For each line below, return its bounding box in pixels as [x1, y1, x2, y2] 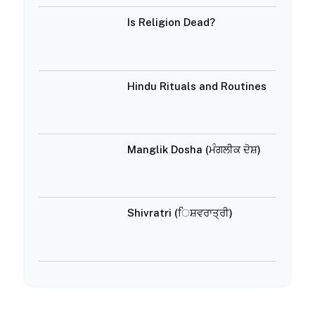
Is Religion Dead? [127, 16, 216, 29]
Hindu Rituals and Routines [127, 79, 267, 92]
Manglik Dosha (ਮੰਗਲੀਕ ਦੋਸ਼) [127, 143, 262, 155]
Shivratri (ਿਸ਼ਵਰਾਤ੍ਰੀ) [127, 207, 233, 219]
